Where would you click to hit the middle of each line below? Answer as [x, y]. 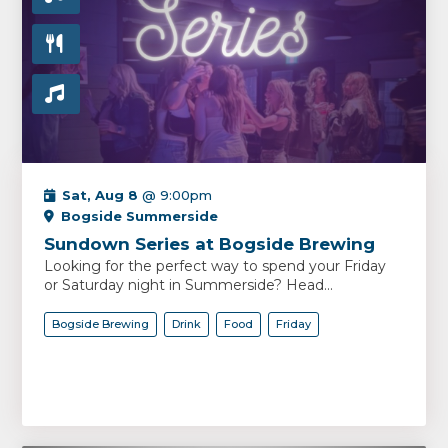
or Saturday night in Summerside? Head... [189, 285]
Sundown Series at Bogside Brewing [210, 244]
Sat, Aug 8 [100, 195]
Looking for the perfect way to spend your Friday [215, 266]
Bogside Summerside [140, 216]
